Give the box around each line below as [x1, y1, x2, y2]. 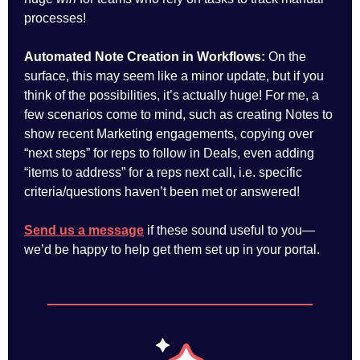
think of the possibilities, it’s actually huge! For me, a [24, 88, 319, 102]
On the [268, 50, 306, 63]
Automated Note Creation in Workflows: [24, 50, 268, 63]
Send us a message [24, 223, 144, 237]
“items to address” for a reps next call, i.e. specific [24, 166, 302, 179]
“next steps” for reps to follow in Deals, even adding [24, 146, 314, 160]
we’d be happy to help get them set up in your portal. [24, 243, 320, 256]
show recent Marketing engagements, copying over [24, 127, 313, 141]
